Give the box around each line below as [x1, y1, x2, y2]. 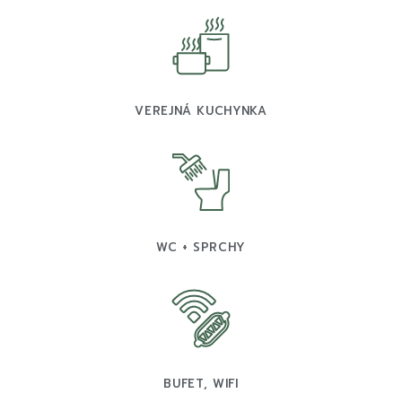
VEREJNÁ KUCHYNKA [135, 102, 267, 119]
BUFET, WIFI [163, 375, 239, 392]
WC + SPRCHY [155, 239, 247, 256]
